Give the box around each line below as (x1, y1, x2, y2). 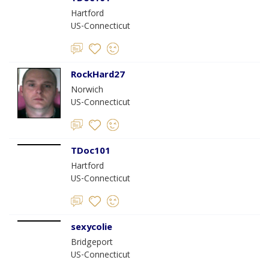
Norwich (71, 83, 103, 98)
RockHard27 (71, 68, 125, 83)
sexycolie (71, 220, 112, 236)
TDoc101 (71, 144, 110, 160)
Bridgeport (71, 236, 113, 250)
